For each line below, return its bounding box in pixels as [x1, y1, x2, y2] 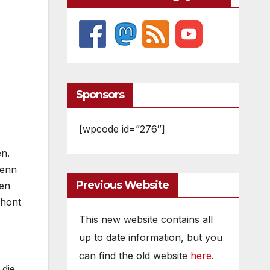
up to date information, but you [78, 231, 222, 243]
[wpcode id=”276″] [78, 123, 165, 135]
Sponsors [75, 88, 125, 101]
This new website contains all [78, 213, 213, 225]
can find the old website [78, 250, 190, 262]
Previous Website [75, 178, 169, 192]
